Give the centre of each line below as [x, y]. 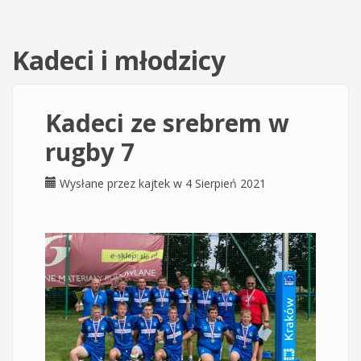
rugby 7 [90, 152]
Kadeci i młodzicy [119, 60]
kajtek [154, 183]
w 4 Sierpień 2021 [218, 183]
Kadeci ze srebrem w [167, 123]
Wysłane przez [99, 183]
